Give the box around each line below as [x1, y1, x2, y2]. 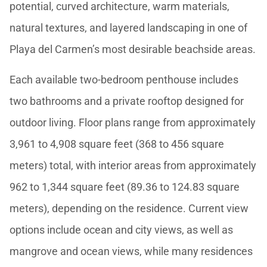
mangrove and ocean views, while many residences [10, 245, 253, 257]
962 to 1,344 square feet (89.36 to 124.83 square [10, 181, 240, 193]
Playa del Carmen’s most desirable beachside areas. [10, 43, 256, 55]
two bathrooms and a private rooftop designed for [10, 95, 244, 107]
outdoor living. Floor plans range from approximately [10, 116, 256, 129]
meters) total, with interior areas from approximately [10, 159, 257, 172]
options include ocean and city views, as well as [10, 223, 234, 236]
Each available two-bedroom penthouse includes [10, 73, 239, 86]
